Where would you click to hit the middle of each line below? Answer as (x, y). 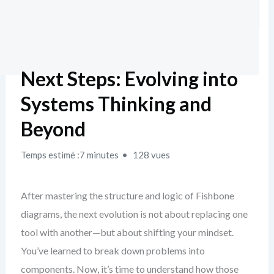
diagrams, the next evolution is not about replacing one (134, 214)
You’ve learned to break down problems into (113, 250)
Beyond (53, 129)
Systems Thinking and (116, 104)
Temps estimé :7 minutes (69, 155)
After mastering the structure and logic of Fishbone (127, 195)
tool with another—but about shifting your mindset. (127, 232)
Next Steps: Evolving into (129, 79)
